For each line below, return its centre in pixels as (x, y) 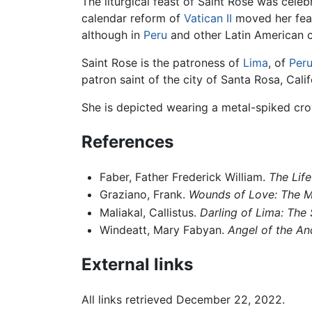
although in (112, 34)
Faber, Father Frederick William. (184, 177)
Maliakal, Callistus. (149, 212)
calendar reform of (133, 18)
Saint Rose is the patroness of (162, 62)
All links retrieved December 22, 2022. (183, 300)
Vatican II (208, 18)
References (127, 141)
